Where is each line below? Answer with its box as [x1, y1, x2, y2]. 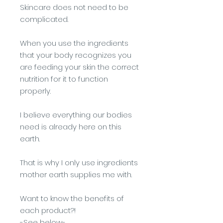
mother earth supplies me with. [20, 169, 132, 180]
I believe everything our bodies [20, 110, 132, 120]
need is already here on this [20, 121, 121, 132]
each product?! [20, 205, 76, 216]
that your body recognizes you [20, 50, 131, 60]
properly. [20, 86, 51, 96]
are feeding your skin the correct [20, 62, 139, 72]
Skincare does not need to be [20, 2, 128, 12]
